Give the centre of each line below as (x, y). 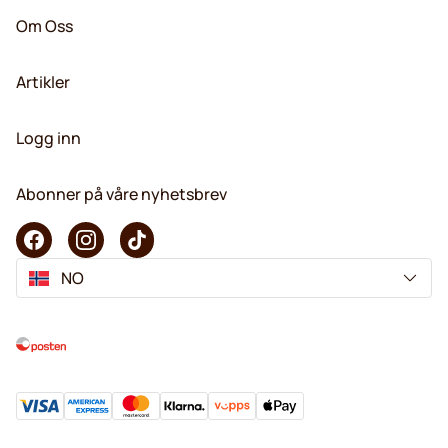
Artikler (43, 81)
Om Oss (44, 25)
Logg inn (48, 137)
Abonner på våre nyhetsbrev (121, 193)
